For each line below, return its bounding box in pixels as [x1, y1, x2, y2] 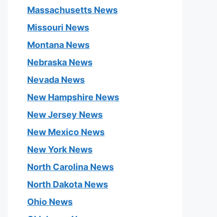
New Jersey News [27, 109, 103, 120]
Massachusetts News [27, 5, 118, 15]
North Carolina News [27, 162, 114, 172]
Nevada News [27, 75, 85, 85]
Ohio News [27, 197, 73, 207]
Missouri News [27, 22, 89, 32]
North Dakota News [27, 179, 108, 189]
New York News [27, 144, 93, 155]
